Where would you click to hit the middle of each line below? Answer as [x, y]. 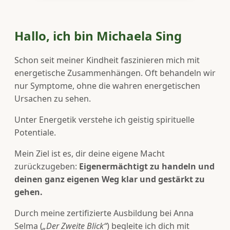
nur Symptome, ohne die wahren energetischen [107, 85]
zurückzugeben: [47, 166]
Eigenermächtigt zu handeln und [147, 166]
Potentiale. [35, 132]
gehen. [28, 192]
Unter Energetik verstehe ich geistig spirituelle [104, 119]
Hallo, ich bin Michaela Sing [98, 35]
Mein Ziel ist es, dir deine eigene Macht [90, 153]
